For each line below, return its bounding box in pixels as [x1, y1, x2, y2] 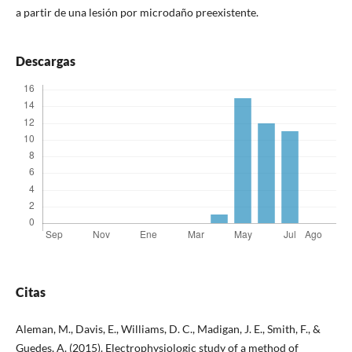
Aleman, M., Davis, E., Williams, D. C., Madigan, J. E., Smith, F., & [15, 322, 321, 336]
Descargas [15, 53, 75, 69]
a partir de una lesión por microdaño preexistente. [15, 5, 258, 20]
